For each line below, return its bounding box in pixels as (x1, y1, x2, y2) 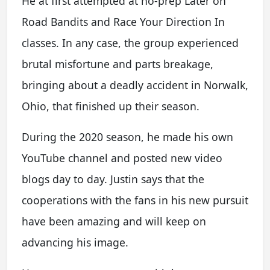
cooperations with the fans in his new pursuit (22, 193, 248, 207)
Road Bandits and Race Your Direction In (22, 14, 225, 29)
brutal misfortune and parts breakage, (22, 57, 213, 71)
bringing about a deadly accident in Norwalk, (22, 78, 248, 92)
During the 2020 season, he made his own (22, 130, 233, 144)
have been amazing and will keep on (22, 214, 206, 228)
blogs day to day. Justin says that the (22, 172, 204, 186)
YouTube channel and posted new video (22, 151, 222, 165)
